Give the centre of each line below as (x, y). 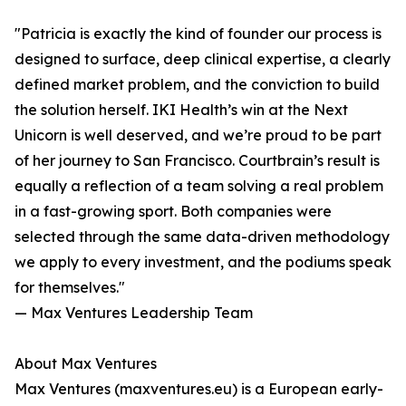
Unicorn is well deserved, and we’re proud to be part (198, 135)
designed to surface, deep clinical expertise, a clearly (203, 59)
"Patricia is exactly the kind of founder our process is (198, 34)
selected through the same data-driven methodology (202, 237)
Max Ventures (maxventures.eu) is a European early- (199, 389)
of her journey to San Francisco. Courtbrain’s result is (197, 161)
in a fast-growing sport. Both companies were (173, 212)
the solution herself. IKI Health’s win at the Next (181, 110)
